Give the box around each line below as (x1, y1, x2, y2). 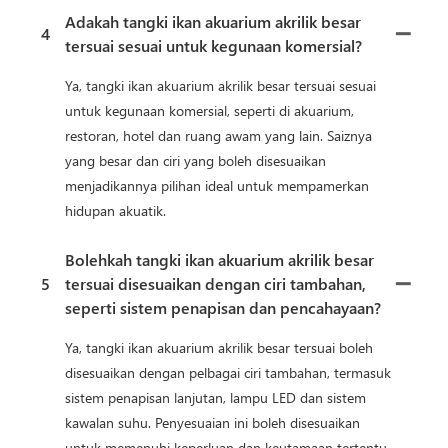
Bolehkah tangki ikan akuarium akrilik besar (65, 248, 374, 270)
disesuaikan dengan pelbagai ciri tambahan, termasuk (65, 362, 391, 382)
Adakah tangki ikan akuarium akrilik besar (65, 10, 361, 32)
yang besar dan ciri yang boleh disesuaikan (65, 150, 326, 170)
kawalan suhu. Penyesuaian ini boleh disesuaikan (65, 412, 360, 432)
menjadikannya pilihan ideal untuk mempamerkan (65, 175, 369, 195)
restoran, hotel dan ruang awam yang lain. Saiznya (65, 125, 372, 145)
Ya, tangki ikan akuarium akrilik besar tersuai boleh (65, 337, 373, 357)
